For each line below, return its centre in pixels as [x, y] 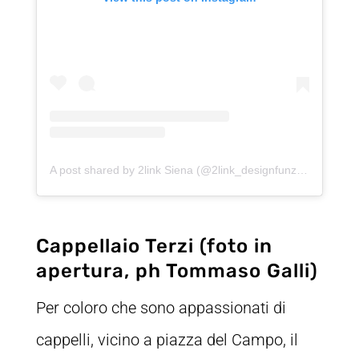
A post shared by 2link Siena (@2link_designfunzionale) [302, 170]
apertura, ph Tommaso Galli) [177, 271]
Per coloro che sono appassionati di [161, 308]
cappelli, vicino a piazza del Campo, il [167, 340]
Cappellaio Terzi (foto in [154, 246]
